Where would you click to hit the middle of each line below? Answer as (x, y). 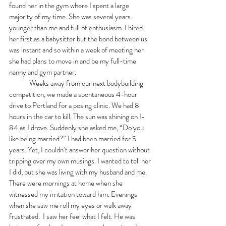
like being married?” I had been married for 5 (73, 138)
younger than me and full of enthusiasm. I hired (77, 27)
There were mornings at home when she (67, 183)
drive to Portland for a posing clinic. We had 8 (75, 105)
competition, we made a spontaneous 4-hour (74, 94)
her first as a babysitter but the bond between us (79, 39)
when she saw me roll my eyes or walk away (71, 205)
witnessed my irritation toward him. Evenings (74, 194)
